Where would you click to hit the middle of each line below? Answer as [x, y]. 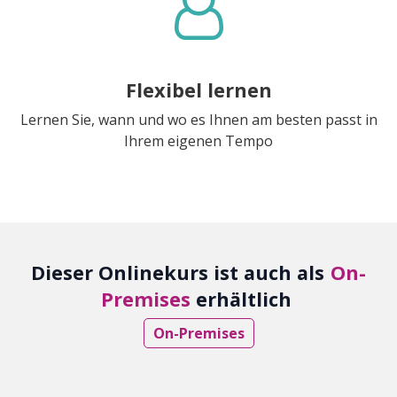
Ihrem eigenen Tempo [198, 140]
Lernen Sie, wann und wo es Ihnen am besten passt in [198, 119]
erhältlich [243, 299]
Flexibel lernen [198, 90]
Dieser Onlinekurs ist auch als [178, 272]
